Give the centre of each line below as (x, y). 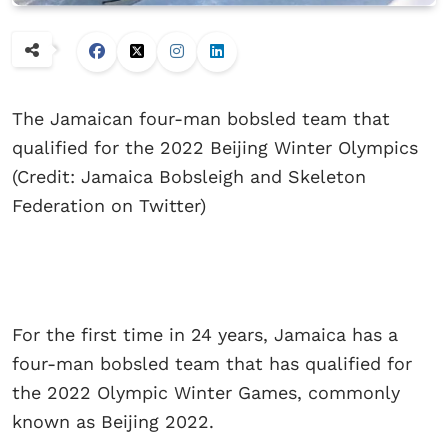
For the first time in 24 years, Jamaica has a (205, 335)
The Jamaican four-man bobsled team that (201, 119)
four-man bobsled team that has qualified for (212, 364)
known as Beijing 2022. (113, 422)
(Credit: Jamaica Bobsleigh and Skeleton (189, 177)
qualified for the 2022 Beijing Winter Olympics (215, 148)
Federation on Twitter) (109, 206)
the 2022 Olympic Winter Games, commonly (206, 393)
